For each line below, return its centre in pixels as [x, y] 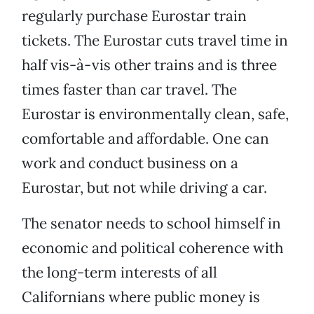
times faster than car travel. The [129, 90]
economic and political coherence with [152, 248]
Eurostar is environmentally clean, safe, [155, 114]
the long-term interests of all [120, 273]
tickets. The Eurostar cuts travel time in [155, 41]
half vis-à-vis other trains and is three [149, 65]
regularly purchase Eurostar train [134, 16]
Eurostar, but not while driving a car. [144, 188]
